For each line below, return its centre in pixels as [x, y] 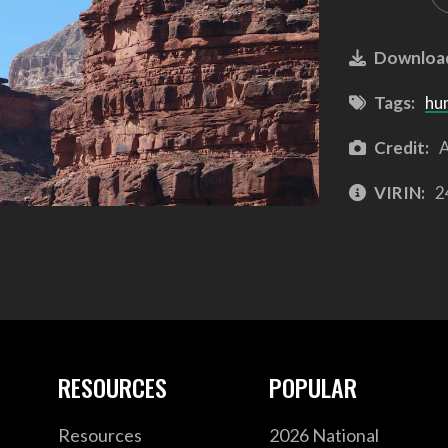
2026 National [324, 434]
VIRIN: [399, 192]
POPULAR [313, 387]
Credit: [401, 147]
